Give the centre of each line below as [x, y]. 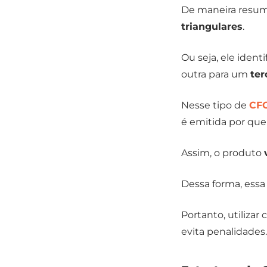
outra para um [216, 74]
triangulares [212, 27]
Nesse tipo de [215, 105]
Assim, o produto [223, 153]
